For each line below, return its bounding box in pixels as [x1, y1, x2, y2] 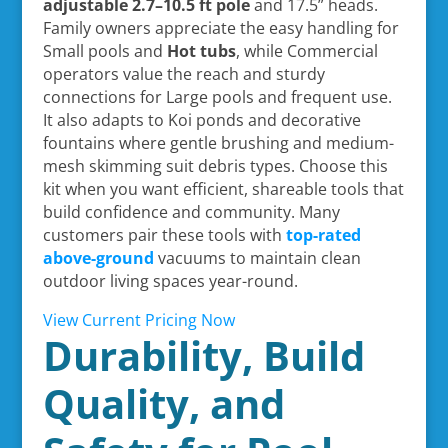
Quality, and [42, 375, 285, 431]
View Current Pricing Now [42, 308, 235, 331]
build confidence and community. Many [42, 200, 340, 223]
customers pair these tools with [42, 223, 286, 246]
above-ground [42, 246, 154, 269]
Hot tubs [166, 39, 236, 62]
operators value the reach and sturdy [42, 62, 325, 85]
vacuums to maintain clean [153, 246, 361, 269]
